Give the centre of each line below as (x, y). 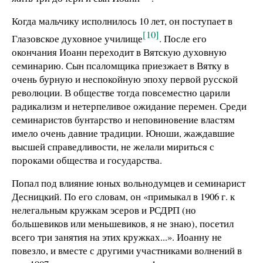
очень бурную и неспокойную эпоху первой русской (125, 79)
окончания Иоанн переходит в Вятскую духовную (119, 52)
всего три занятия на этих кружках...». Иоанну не (117, 237)
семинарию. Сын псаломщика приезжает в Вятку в (120, 65)
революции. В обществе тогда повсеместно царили (121, 92)
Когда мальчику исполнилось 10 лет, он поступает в (122, 21)
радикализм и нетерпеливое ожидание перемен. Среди (129, 106)
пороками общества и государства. (87, 160)
